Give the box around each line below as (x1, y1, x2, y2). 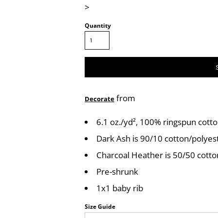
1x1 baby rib (96, 182, 143, 194)
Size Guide (85, 202, 115, 211)
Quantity (85, 21, 111, 30)
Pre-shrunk (96, 166, 138, 177)
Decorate (85, 94, 114, 103)
